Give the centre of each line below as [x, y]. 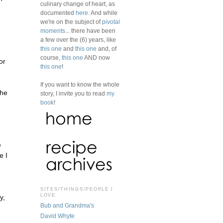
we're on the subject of [71, 22]
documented [58, 13]
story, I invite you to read [73, 93]
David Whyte [57, 216]
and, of [107, 49]
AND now [97, 57]
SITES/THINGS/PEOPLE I [77, 189]
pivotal [111, 22]
